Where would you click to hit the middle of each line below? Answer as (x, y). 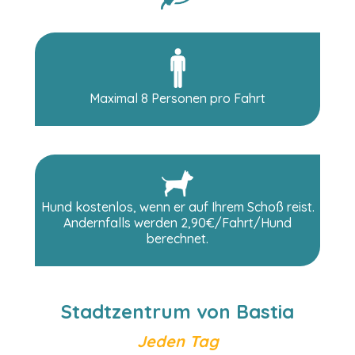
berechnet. (177, 239)
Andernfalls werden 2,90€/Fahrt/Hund (177, 223)
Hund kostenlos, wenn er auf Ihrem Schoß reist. (177, 207)
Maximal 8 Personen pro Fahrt (177, 98)
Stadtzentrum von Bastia (177, 311)
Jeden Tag (177, 341)
